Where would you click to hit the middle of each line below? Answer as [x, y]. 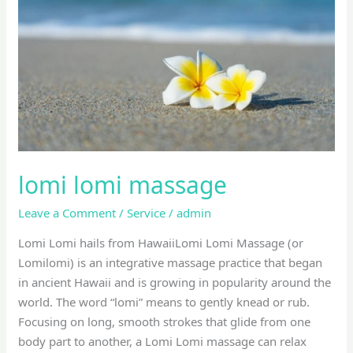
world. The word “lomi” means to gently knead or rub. [164, 301]
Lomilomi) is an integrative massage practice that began [171, 262]
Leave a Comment [67, 212]
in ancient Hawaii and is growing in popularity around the [175, 282]
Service [147, 212]
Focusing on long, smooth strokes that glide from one [165, 321]
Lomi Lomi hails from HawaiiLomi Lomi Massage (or [161, 242]
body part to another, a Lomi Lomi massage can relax [163, 341]
